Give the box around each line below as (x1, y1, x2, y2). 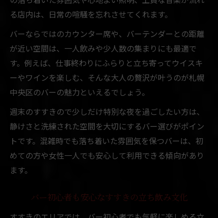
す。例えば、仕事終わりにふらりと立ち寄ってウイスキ (10, 56, 203, 69)
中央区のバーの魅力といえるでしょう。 (10, 86, 149, 98)
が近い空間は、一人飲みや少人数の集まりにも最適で (10, 42, 197, 54)
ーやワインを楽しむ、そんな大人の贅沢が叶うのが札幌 (10, 71, 204, 83)
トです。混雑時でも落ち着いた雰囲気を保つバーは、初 (10, 134, 203, 146)
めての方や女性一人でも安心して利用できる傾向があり (10, 149, 204, 161)
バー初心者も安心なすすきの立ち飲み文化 (30, 193, 188, 203)
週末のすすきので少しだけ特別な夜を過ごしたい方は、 (10, 105, 204, 117)
